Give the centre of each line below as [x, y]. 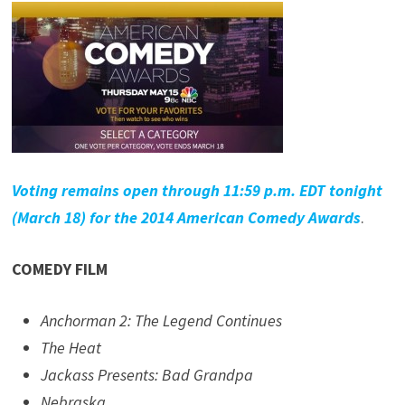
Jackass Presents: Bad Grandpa [147, 375]
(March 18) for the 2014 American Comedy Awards [187, 218]
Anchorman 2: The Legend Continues [162, 321]
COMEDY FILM [60, 269]
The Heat [71, 348]
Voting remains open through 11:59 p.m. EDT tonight [198, 191]
